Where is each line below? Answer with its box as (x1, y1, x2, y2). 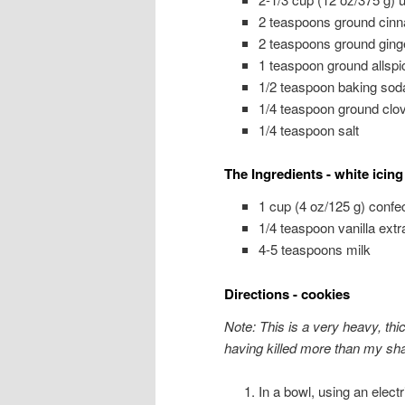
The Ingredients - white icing (224, 164, 403, 184)
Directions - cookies (224, 283, 350, 304)
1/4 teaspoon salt (258, 119, 359, 139)
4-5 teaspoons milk (258, 240, 371, 259)
